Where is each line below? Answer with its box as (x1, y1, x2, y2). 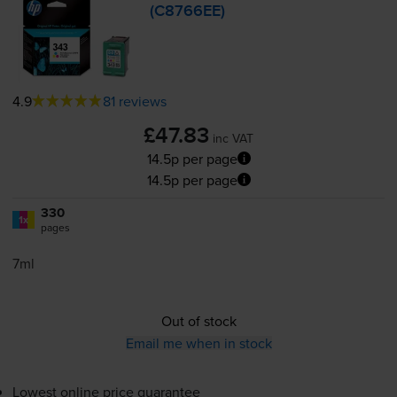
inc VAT (213, 128, 253, 147)
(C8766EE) (150, 4, 226, 20)
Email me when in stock (125, 332, 272, 353)
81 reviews (102, 90, 167, 111)
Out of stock (160, 310, 237, 331)
